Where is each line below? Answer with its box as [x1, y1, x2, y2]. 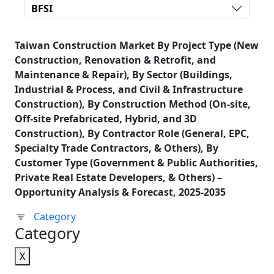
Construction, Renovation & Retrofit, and [15, 53, 216, 67]
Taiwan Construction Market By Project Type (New [15, 39, 259, 52]
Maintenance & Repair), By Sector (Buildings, [15, 68, 232, 81]
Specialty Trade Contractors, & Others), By [15, 141, 218, 155]
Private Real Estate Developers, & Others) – [15, 171, 222, 184]
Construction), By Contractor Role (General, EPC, [15, 127, 250, 140]
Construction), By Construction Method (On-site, [15, 97, 251, 111]
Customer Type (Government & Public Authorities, [15, 156, 258, 169]
